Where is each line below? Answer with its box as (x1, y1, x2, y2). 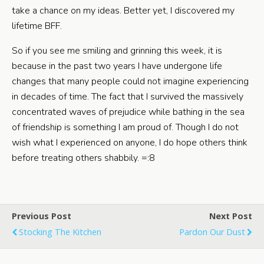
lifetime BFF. (12, 19, 62, 32)
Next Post (209, 210, 252, 222)
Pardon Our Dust (179, 226, 245, 237)
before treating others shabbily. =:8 (12, 151, 155, 164)
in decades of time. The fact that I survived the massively (12, 90, 243, 103)
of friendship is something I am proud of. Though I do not (12, 121, 239, 134)
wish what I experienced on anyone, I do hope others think (12, 136, 247, 149)
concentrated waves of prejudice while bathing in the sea (12, 105, 245, 118)
